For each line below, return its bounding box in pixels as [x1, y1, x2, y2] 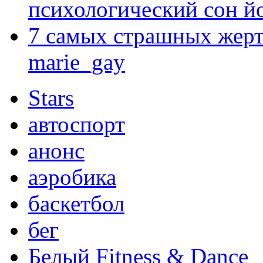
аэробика [28, 164, 116, 190]
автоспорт [28, 112, 125, 137]
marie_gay [28, 49, 125, 75]
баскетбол [28, 191, 124, 217]
